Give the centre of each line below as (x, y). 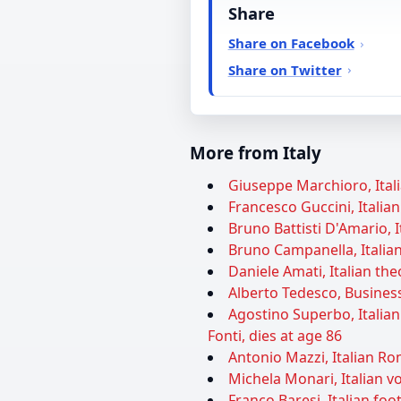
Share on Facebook (291, 43)
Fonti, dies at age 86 (275, 335)
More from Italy (256, 152)
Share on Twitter (285, 70)
